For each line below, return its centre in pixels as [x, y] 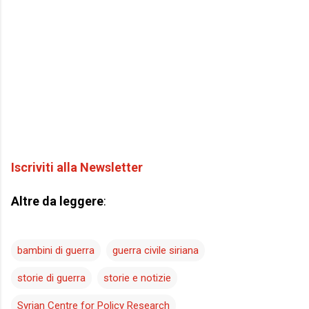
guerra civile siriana [156, 251]
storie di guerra [51, 278]
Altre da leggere [57, 201]
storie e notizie [137, 278]
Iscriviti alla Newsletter [77, 168]
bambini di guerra [56, 251]
